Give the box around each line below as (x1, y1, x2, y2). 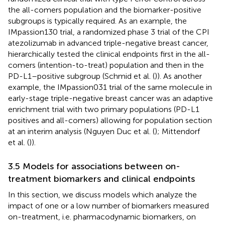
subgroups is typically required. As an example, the (8, 16, 187, 26)
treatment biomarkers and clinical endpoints (8, 173, 195, 184)
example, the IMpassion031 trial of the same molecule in (8, 82, 212, 92)
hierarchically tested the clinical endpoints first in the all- (8, 49, 210, 59)
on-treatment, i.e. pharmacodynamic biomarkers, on (8, 211, 196, 221)
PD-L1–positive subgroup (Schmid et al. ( (8, 71, 155, 81)
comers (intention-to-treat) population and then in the (8, 60, 204, 70)
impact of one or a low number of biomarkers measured (8, 200, 209, 210)
